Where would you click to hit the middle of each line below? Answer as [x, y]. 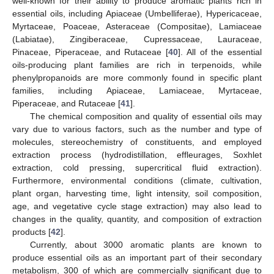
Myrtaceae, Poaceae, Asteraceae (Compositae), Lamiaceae [137, 26]
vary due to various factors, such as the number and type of [137, 129]
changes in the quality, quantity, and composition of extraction [137, 219]
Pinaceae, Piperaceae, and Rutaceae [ [90, 52]
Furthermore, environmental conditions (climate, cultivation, [137, 180]
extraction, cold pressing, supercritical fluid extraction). [137, 167]
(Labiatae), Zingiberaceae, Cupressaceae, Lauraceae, [137, 39]
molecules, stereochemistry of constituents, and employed [137, 142]
